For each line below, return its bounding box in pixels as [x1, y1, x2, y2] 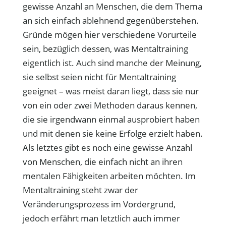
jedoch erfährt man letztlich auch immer [22, 212, 180, 224]
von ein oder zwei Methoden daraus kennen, [22, 99, 197, 111]
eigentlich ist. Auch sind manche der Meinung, [22, 57, 202, 69]
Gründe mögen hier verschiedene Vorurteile [22, 29, 197, 40]
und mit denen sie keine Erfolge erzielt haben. [22, 128, 203, 139]
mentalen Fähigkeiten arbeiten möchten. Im [22, 170, 196, 182]
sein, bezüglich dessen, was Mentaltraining [22, 43, 188, 54]
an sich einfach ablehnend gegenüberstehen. [22, 15, 199, 26]
